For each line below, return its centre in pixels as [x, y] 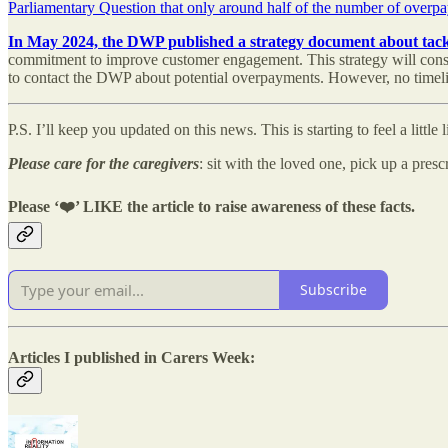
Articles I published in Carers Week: [131, 358]
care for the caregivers [126, 164]
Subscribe [333, 290]
